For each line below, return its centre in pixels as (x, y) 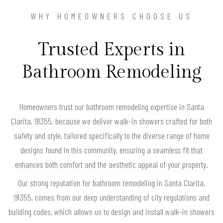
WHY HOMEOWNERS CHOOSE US (111, 16)
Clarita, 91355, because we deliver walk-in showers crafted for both (111, 121)
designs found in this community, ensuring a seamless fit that (111, 150)
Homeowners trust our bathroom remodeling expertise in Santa (111, 106)
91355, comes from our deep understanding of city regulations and (111, 197)
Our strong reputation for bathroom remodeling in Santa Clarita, (111, 182)
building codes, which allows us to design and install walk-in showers (111, 211)
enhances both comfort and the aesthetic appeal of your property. (111, 164)
